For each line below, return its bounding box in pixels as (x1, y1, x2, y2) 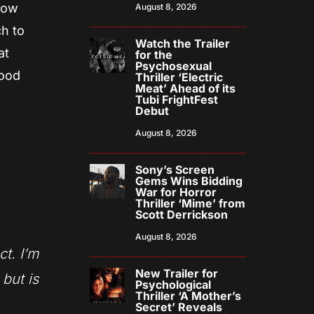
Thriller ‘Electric (135, 70, 224, 85)
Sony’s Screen (135, 163, 215, 177)
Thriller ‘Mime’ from (135, 196, 246, 211)
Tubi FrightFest (135, 93, 219, 107)
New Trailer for (135, 266, 219, 281)
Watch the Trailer (135, 36, 231, 51)
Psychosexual (135, 59, 212, 74)
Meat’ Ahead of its (135, 81, 236, 96)
